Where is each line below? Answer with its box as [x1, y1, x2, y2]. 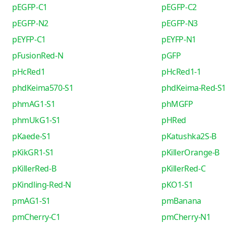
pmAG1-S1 [12, 195, 50, 206]
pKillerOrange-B [161, 147, 219, 158]
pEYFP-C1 [12, 34, 46, 45]
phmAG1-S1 [12, 98, 55, 109]
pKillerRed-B [12, 163, 56, 174]
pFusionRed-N [12, 50, 64, 61]
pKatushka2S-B [161, 131, 216, 142]
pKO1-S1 [161, 179, 193, 190]
